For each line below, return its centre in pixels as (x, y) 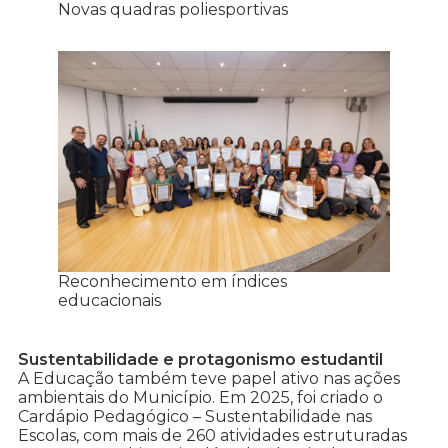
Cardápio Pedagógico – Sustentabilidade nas (195, 417)
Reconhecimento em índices (172, 282)
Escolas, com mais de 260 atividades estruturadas (212, 436)
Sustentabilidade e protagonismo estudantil (200, 360)
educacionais (109, 301)
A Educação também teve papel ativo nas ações (209, 379)
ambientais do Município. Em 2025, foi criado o (200, 398)
